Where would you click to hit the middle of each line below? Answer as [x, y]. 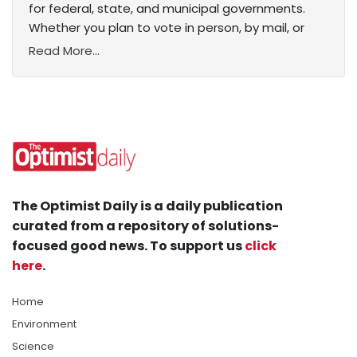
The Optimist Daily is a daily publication [147, 206]
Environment [44, 324]
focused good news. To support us [128, 246]
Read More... [64, 51]
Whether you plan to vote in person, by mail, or [167, 28]
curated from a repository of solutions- [145, 226]
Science [33, 347]
